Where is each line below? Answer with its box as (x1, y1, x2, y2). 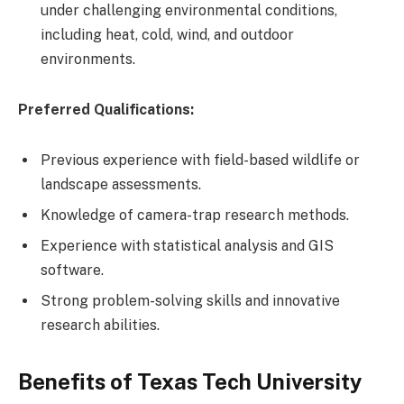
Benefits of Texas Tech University (18, 368, 362, 394)
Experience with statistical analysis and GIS (41, 236, 334, 254)
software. (41, 261, 104, 279)
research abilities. (41, 316, 160, 334)
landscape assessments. (41, 175, 201, 193)
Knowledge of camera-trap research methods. (41, 206, 349, 224)
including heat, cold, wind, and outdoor (41, 26, 294, 44)
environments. (41, 50, 135, 69)
